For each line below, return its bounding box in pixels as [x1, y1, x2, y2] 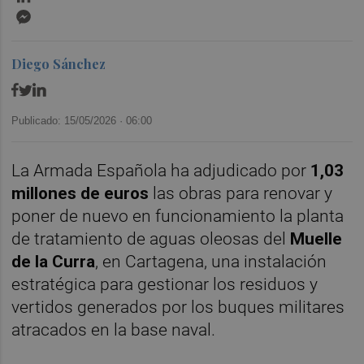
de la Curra [11, 252, 96, 272]
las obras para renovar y [149, 184, 333, 204]
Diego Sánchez [11, 55, 106, 73]
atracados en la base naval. [11, 320, 216, 340]
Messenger [34, 5, 101, 21]
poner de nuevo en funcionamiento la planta [11, 206, 344, 227]
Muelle [290, 229, 343, 249]
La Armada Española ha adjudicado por [11, 161, 311, 181]
